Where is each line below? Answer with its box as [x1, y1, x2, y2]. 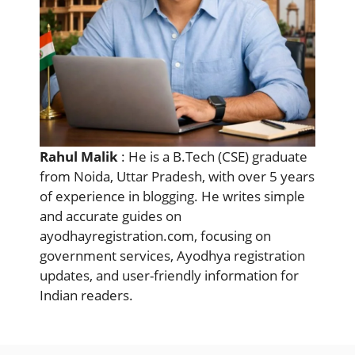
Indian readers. [40, 286, 133, 305]
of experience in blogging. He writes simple [40, 187, 305, 206]
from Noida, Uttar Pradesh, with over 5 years [40, 167, 315, 186]
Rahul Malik [40, 147, 118, 166]
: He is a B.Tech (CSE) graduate [118, 147, 307, 166]
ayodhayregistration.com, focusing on [40, 227, 271, 246]
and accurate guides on [40, 207, 181, 226]
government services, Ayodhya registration [40, 246, 305, 265]
